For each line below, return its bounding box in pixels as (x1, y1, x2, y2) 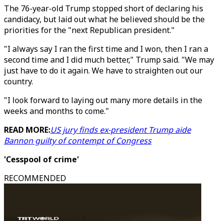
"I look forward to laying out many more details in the (4, 95, 202, 106)
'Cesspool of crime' (4, 154, 79, 165)
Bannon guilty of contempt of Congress (4, 135, 151, 146)
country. (4, 76, 33, 87)
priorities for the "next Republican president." (4, 25, 175, 36)
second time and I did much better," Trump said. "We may (4, 54, 214, 65)
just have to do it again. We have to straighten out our (4, 65, 203, 76)
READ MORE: (4, 124, 50, 135)
